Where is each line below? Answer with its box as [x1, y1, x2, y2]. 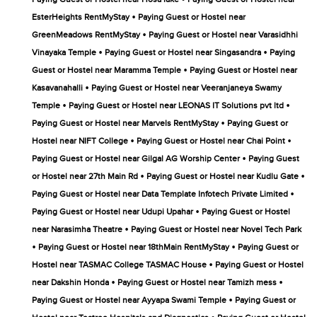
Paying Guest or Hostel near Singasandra [105, 47, 261, 58]
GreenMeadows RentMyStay [32, 30, 140, 40]
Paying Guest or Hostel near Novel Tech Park [131, 224, 301, 235]
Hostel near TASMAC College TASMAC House [32, 260, 207, 270]
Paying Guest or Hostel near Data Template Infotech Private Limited [32, 189, 288, 200]
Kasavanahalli [32, 83, 83, 93]
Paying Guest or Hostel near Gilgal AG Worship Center [32, 154, 240, 164]
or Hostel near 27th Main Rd [32, 171, 138, 182]
